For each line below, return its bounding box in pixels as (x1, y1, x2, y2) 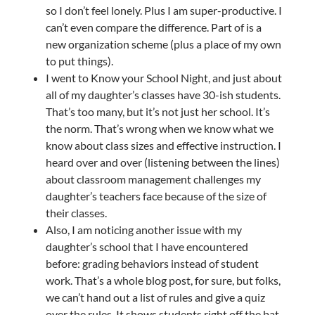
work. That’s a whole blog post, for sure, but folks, (45, 273, 281, 287)
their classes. (45, 205, 107, 219)
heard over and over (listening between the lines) (45, 155, 280, 169)
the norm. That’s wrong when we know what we (45, 121, 274, 135)
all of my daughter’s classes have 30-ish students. (45, 87, 281, 101)
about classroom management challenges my (45, 172, 261, 186)
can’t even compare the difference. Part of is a (45, 20, 262, 34)
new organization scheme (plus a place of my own (45, 37, 281, 51)
